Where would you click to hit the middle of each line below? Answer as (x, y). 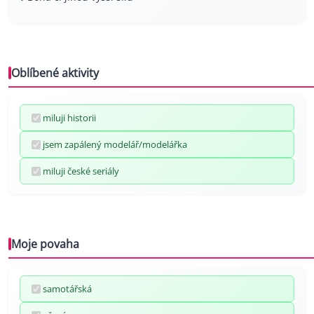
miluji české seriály (81, 171)
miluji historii (69, 118)
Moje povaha (45, 244)
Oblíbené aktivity (55, 73)
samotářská (67, 289)
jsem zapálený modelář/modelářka (115, 145)
